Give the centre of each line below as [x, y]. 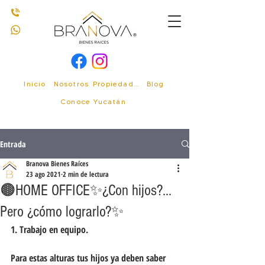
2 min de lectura [86, 174]
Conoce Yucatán [93, 101]
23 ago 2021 [43, 174]
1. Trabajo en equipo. [49, 230]
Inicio [35, 83]
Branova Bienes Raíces [57, 164]
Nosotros [71, 83]
